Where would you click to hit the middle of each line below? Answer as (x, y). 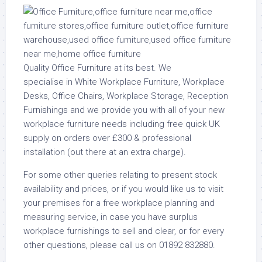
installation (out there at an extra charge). (105, 152)
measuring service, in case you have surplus (111, 217)
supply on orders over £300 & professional (107, 138)
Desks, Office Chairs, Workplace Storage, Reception (126, 96)
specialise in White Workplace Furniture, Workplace (124, 82)
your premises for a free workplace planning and (119, 203)
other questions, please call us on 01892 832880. (119, 245)
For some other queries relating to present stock (120, 175)
